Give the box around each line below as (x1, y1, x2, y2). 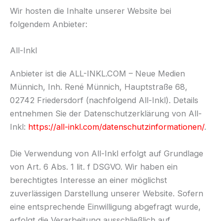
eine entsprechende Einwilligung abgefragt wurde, (10, 201, 201, 212)
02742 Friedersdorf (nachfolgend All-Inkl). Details (10, 95, 198, 106)
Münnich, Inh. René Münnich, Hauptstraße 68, (10, 82, 187, 92)
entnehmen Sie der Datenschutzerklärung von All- (10, 109, 202, 119)
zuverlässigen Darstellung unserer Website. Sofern (10, 188, 203, 198)
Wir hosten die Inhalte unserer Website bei (10, 6, 171, 16)
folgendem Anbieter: (10, 19, 87, 30)
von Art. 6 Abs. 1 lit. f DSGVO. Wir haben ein (10, 161, 178, 172)
